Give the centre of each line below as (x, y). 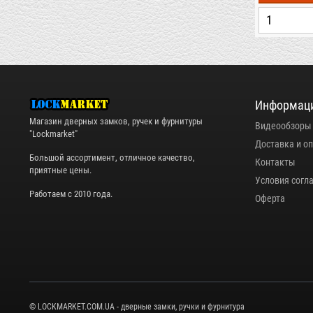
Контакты (275, 162)
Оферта (270, 198)
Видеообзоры (283, 126)
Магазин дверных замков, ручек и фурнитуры (116, 122)
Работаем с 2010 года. (71, 194)
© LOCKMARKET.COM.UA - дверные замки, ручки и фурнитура (137, 306)
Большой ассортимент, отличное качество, (112, 158)
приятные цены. (60, 170)
